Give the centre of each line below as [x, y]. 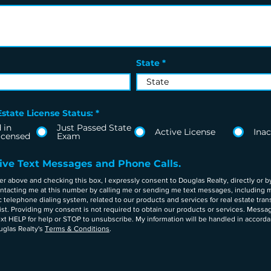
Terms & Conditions [77, 229]
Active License [185, 132]
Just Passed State [94, 128]
